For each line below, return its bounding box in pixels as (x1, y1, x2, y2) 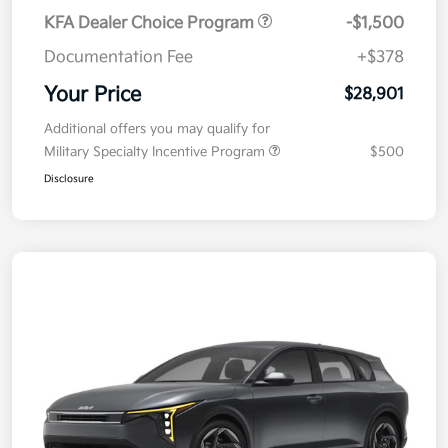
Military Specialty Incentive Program (44, 144, 269, 161)
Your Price (44, 83, 141, 108)
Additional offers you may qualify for (44, 121, 270, 138)
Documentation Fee (44, 48, 193, 68)
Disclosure (44, 173, 94, 186)
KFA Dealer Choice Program (44, 14, 258, 34)
